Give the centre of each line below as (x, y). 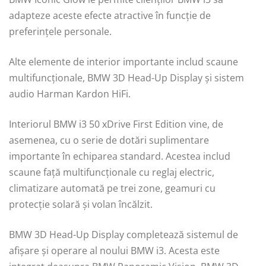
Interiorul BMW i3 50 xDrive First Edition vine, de (116, 124)
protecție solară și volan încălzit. (81, 204)
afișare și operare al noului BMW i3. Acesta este (114, 250)
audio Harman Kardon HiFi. (70, 94)
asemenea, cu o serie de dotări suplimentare (109, 140)
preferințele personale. (60, 31)
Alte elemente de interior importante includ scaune (123, 61)
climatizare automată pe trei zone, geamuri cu (112, 188)
